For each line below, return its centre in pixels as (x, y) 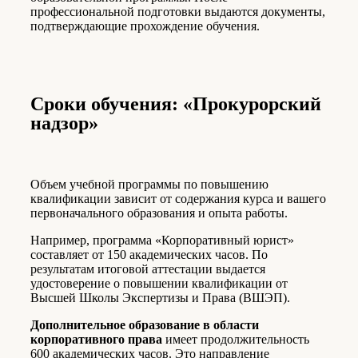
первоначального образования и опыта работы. (159, 213)
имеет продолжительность (236, 340)
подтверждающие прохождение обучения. (145, 26)
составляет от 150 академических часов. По (149, 255)
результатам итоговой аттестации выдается (148, 269)
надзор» (64, 123)
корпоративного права (96, 340)
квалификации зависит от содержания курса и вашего (178, 199)
